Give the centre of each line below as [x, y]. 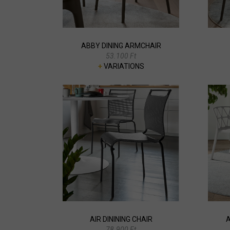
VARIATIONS [123, 66]
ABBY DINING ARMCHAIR [121, 46]
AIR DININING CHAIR [121, 219]
